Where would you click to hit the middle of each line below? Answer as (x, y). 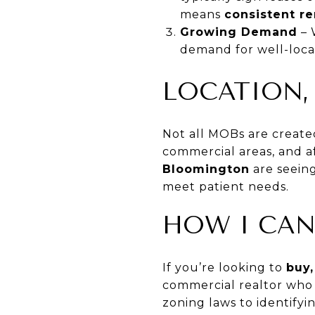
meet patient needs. (226, 186)
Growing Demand (238, 32)
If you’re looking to (224, 267)
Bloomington (206, 169)
